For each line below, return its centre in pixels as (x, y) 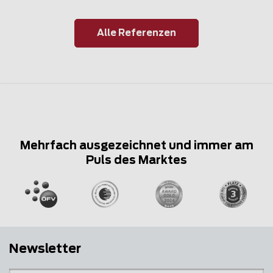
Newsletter (45, 250)
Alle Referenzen (136, 33)
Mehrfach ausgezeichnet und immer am (136, 147)
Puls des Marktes (136, 161)
